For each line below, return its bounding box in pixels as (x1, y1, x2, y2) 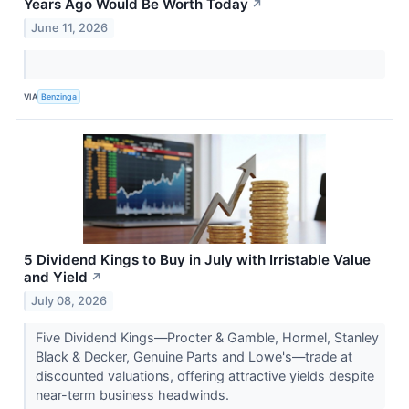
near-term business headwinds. (35, 386, 233, 403)
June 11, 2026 (31, 20, 109, 35)
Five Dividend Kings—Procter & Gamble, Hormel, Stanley (35, 329, 379, 345)
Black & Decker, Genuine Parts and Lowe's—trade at (35, 348, 352, 364)
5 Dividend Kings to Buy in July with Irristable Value (24, 250, 371, 268)
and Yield (24, 267, 88, 286)
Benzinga (41, 91, 78, 102)
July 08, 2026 (31, 293, 108, 308)
